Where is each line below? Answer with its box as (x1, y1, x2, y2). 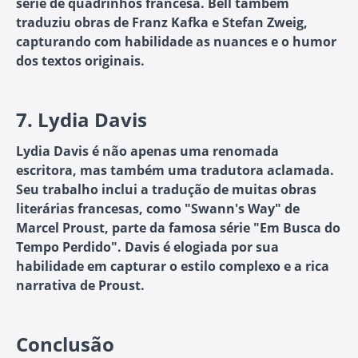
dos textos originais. (16, 52, 145, 70)
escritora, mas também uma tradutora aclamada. (16, 161, 334, 180)
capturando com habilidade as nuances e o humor (16, 33, 336, 51)
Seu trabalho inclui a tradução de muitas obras (16, 181, 316, 199)
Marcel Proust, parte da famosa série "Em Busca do (16, 219, 340, 237)
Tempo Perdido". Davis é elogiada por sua (16, 238, 279, 257)
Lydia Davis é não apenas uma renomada (16, 142, 279, 161)
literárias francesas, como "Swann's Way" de (16, 200, 300, 218)
